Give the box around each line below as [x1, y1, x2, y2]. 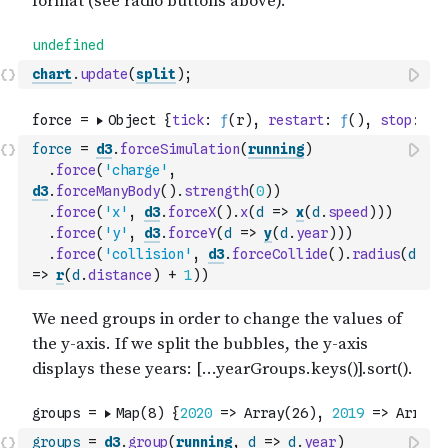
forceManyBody [56, 183, 160, 199]
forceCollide [232, 246, 328, 262]
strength [184, 183, 248, 199]
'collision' [104, 246, 192, 262]
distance [88, 267, 152, 283]
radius [352, 246, 400, 262]
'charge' [104, 162, 168, 178]
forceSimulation [120, 141, 240, 157]
